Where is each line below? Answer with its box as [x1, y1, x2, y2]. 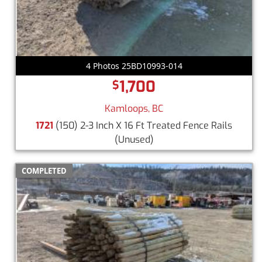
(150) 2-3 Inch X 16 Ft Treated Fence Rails [53, 119, 232, 132]
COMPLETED [22, 166, 67, 177]
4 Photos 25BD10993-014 [85, 60, 182, 72]
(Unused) [114, 133, 154, 146]
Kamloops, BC [105, 102, 163, 115]
